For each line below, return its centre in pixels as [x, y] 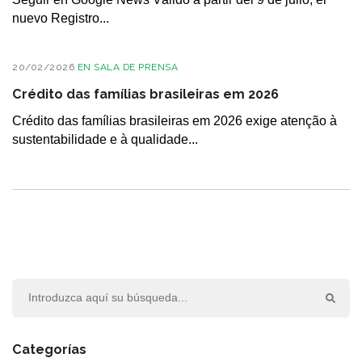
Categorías [49, 349]
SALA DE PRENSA [136, 67]
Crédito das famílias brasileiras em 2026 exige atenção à [175, 121]
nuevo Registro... [61, 18]
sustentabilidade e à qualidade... [105, 139]
